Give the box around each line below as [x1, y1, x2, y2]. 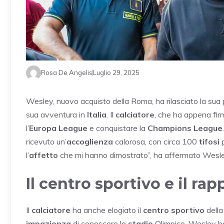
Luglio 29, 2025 [93, 68, 139, 77]
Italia [87, 109, 106, 119]
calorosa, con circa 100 [113, 136, 199, 146]
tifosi [199, 136, 219, 146]
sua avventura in [26, 109, 87, 119]
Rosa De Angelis [41, 68, 92, 77]
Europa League [29, 122, 87, 133]
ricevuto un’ [26, 136, 66, 146]
